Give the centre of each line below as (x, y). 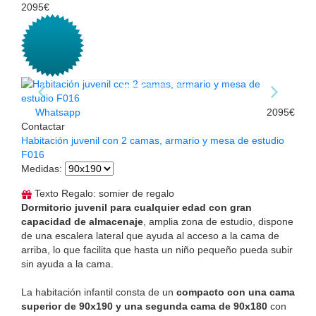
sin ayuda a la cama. (67, 264)
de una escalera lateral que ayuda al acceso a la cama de (150, 236)
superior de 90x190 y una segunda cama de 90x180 (144, 306)
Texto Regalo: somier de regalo (103, 194)
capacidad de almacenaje (82, 222)
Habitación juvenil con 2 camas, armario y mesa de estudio (153, 141)
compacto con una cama (236, 292)
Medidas (40, 169)
